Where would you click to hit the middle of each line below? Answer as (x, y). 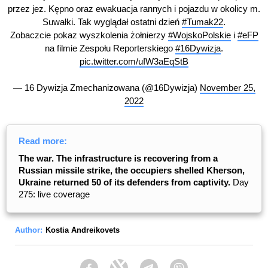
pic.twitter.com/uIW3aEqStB (134, 61)
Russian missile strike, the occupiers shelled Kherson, (132, 170)
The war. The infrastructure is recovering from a (118, 158)
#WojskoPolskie (199, 35)
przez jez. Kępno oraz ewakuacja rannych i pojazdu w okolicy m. (134, 9)
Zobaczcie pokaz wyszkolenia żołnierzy (89, 35)
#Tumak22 (202, 22)
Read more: (43, 141)
